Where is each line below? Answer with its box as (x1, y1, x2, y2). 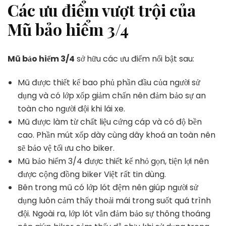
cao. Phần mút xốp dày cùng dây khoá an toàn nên (18, 129, 215, 141)
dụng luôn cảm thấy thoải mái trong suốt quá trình (18, 194, 211, 206)
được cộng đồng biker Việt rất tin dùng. (18, 168, 168, 180)
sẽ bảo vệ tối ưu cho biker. (18, 142, 117, 154)
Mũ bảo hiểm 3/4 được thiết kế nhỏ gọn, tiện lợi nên (18, 155, 209, 167)
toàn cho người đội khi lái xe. (18, 102, 127, 115)
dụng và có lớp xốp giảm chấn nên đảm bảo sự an (18, 89, 206, 101)
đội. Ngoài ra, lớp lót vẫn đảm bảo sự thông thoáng (18, 207, 210, 219)
